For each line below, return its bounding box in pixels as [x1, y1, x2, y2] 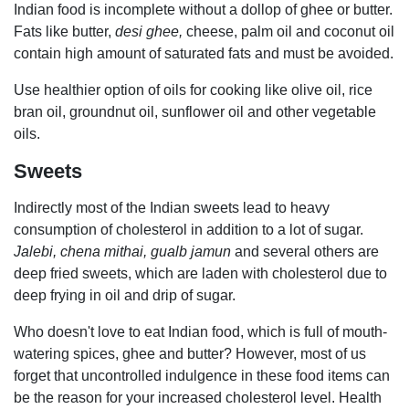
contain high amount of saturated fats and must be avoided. [14, 45, 393, 61]
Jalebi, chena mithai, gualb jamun [14, 243, 235, 259]
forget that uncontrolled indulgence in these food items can [14, 367, 390, 383]
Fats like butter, [14, 23, 115, 39]
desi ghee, [115, 23, 183, 39]
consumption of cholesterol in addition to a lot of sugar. [14, 221, 363, 237]
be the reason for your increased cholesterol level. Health [14, 389, 382, 405]
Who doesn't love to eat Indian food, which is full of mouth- [14, 323, 387, 340]
